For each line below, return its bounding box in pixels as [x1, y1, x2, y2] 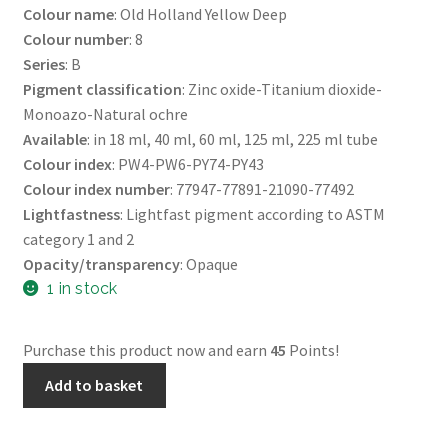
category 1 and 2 [22, 228, 134, 249]
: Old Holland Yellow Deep [113, 3, 287, 24]
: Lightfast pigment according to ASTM [119, 203, 385, 224]
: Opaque [179, 253, 238, 274]
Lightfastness [22, 203, 120, 224]
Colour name [22, 3, 114, 24]
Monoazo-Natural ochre [22, 103, 188, 124]
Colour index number [22, 178, 170, 199]
